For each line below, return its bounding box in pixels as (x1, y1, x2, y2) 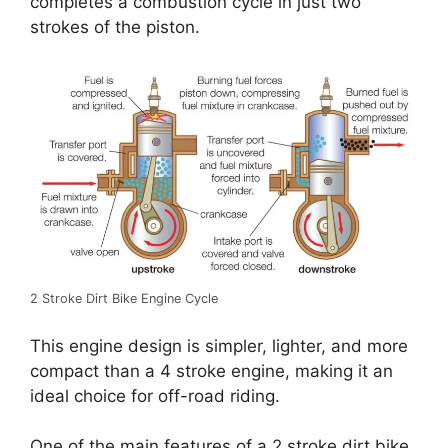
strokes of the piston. (30, 17, 200, 38)
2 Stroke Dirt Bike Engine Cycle (30, 291, 218, 307)
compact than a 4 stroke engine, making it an (30, 360, 393, 381)
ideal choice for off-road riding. (30, 385, 280, 406)
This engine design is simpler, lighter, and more (30, 335, 408, 356)
